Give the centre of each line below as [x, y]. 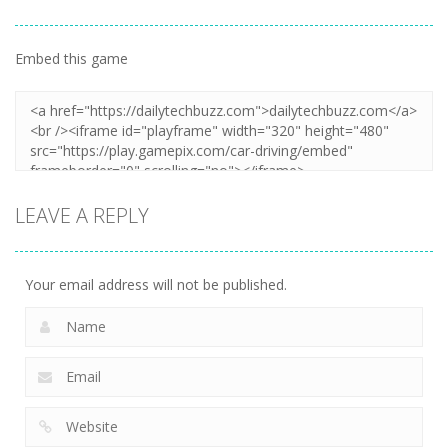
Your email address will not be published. [156, 284]
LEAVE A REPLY [82, 215]
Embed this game [71, 58]
